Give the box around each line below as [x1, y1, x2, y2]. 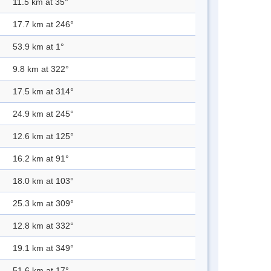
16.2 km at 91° [13, 154, 69, 164]
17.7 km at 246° [13, 19, 74, 30]
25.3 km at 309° [13, 198, 74, 209]
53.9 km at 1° [13, 42, 64, 52]
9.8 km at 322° [13, 64, 69, 74]
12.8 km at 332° [13, 221, 74, 231]
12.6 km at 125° [13, 131, 74, 142]
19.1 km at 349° [13, 243, 74, 253]
